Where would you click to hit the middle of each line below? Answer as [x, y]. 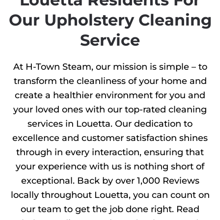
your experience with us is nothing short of [110, 167]
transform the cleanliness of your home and [110, 81]
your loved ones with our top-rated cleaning [110, 110]
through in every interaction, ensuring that [110, 152]
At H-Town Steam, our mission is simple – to [110, 67]
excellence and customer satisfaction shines [110, 138]
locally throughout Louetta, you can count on [110, 195]
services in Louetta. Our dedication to [110, 124]
